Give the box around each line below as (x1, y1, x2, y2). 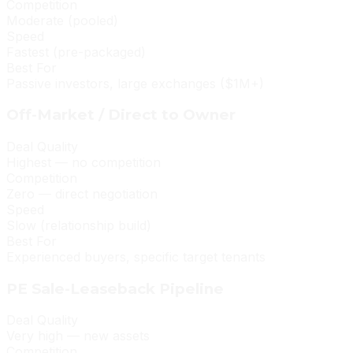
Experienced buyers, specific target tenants (6, 248, 266, 265)
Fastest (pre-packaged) (6, 43, 146, 60)
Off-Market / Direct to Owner (6, 106, 236, 124)
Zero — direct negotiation (6, 185, 158, 202)
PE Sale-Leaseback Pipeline (6, 279, 224, 298)
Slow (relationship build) (6, 217, 151, 233)
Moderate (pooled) (6, 12, 118, 28)
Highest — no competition (6, 154, 161, 170)
